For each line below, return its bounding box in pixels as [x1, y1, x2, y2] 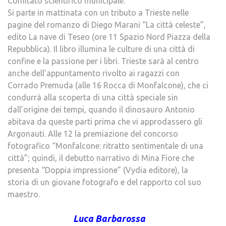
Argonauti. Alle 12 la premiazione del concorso [8, 129, 178, 138]
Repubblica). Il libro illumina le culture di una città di [8, 44, 195, 53]
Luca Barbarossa [73, 213, 145, 223]
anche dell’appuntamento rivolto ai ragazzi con [8, 69, 180, 78]
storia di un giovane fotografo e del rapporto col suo [8, 178, 201, 187]
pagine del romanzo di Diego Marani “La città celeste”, [8, 20, 206, 29]
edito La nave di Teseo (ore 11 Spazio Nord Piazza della [8, 32, 210, 41]
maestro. [8, 190, 40, 199]
